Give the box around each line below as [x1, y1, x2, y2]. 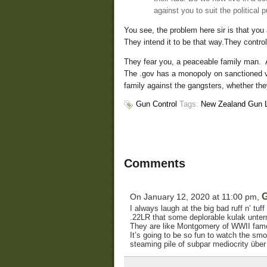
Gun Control [136, 100, 177, 109]
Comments [124, 157, 185, 170]
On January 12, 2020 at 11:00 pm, [130, 192, 262, 202]
